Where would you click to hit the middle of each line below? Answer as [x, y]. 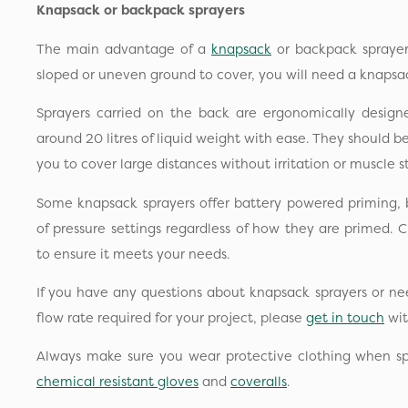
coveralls [259, 382]
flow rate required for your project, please [171, 318]
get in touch [345, 318]
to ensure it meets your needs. [133, 254]
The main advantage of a [124, 49]
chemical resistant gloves [117, 382]
